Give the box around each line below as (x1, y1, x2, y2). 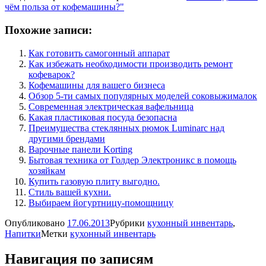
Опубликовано (5, 217, 67, 228)
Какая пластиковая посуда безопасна (28, 112, 177, 122)
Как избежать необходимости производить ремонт (28, 58, 233, 69)
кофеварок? (28, 69, 75, 80)
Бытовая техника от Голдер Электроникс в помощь (28, 154, 236, 165)
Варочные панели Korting (28, 144, 132, 154)
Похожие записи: (5, 24, 92, 36)
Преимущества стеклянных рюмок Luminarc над (28, 122, 224, 133)
